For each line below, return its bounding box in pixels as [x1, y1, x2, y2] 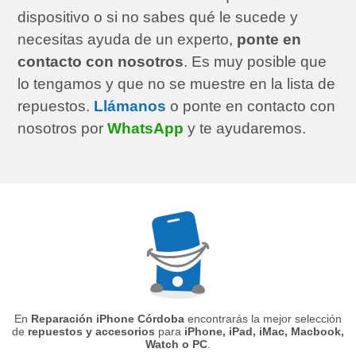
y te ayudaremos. [184, 119, 307, 137]
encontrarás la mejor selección [184, 311, 342, 325]
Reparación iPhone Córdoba [31, 311, 184, 325]
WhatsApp [107, 119, 184, 137]
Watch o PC [145, 337, 207, 350]
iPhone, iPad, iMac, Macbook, [184, 324, 344, 338]
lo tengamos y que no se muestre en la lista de [17, 75, 336, 92]
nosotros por [17, 119, 108, 137]
